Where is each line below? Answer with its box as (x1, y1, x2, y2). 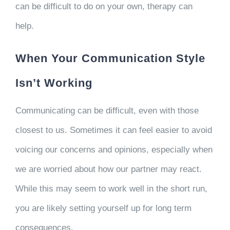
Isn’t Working (15, 76, 92, 89)
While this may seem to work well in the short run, (15, 184, 207, 194)
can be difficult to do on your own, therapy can (15, 2, 193, 11)
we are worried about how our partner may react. (15, 164, 202, 174)
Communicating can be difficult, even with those (15, 106, 199, 116)
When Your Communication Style (15, 52, 205, 65)
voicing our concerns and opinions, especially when (15, 145, 213, 155)
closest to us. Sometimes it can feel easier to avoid (15, 125, 212, 135)
